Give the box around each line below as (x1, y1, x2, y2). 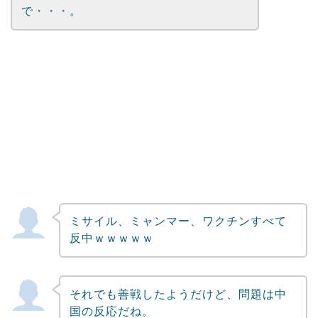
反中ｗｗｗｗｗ (69, 232, 154, 245)
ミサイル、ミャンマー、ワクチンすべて (69, 215, 287, 228)
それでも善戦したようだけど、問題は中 (69, 288, 287, 300)
